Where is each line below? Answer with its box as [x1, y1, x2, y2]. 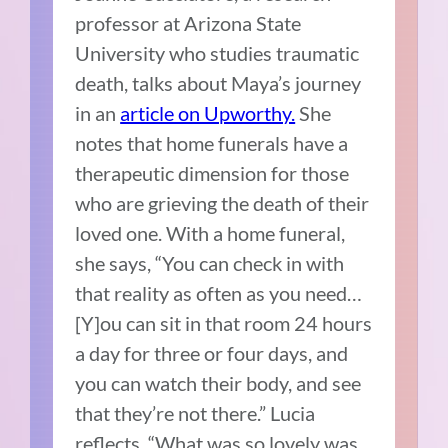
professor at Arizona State [75, 11, 302, 36]
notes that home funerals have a [75, 131, 349, 156]
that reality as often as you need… [75, 281, 363, 306]
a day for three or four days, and [75, 341, 349, 366]
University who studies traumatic [75, 41, 360, 66]
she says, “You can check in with [75, 251, 345, 276]
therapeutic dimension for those [75, 161, 350, 186]
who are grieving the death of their [75, 191, 370, 216]
